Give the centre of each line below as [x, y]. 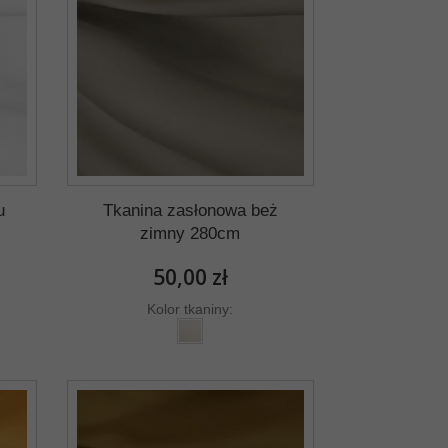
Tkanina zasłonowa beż [190, 211]
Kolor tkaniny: [190, 309]
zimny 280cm [190, 234]
